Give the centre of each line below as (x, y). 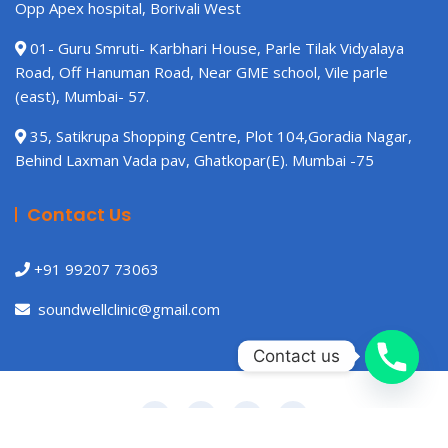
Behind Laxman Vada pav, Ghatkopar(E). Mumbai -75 (194, 160)
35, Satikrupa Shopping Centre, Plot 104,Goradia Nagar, (219, 136)
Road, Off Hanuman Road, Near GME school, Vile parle (201, 72)
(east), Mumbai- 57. (82, 96)
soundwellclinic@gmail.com (125, 309)
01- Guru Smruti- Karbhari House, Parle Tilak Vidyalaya (215, 48)
